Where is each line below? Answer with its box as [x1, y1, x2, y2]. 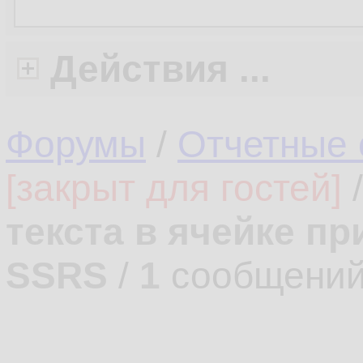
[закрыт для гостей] [6, 167, 342, 209]
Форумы [6, 123, 146, 165]
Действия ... [50, 48, 271, 90]
